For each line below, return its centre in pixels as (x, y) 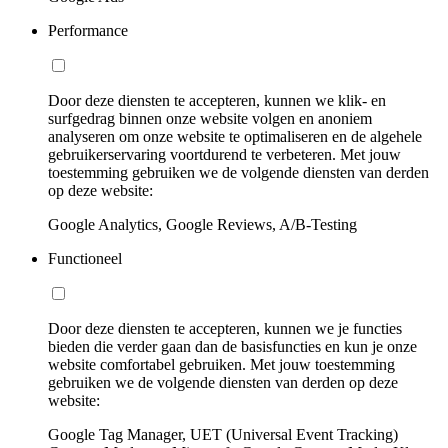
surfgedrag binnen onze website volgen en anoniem (210, 118)
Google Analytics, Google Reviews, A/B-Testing (202, 224)
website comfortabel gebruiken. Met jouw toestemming (221, 364)
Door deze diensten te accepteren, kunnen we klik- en (217, 100)
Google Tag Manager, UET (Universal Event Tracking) (223, 434)
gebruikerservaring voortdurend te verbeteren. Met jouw (224, 154)
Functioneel (85, 258)
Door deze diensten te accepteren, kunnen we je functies (225, 328)
